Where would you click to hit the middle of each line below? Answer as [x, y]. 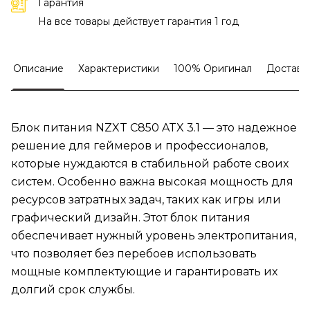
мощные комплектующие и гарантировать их [144, 272]
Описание [38, 69]
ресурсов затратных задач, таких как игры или [146, 200]
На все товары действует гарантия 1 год [138, 22]
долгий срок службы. [73, 290]
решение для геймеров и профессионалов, [139, 146]
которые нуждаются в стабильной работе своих [150, 164]
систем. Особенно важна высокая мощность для [152, 182]
